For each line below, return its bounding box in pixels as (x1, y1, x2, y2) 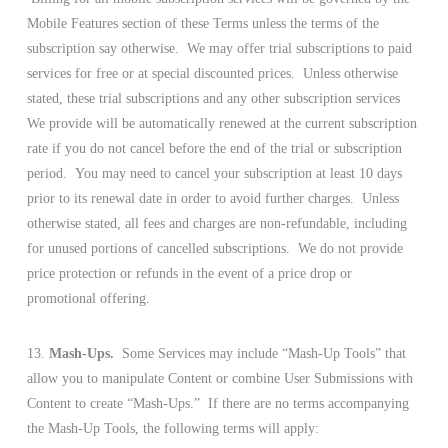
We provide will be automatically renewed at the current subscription (26, 116, 417, 132)
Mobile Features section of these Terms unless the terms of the (26, 16, 379, 32)
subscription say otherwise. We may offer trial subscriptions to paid (26, 41, 412, 57)
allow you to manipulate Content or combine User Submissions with (26, 371, 413, 387)
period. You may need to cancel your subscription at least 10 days (26, 166, 402, 182)
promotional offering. (26, 291, 150, 307)
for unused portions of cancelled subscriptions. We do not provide (26, 241, 403, 257)
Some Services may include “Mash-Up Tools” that (121, 346, 406, 362)
